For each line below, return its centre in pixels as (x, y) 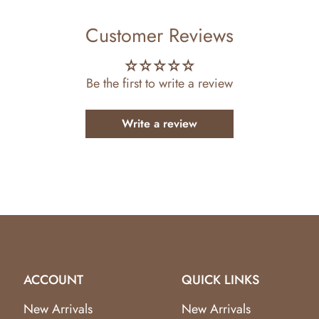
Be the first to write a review (159, 83)
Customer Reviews (159, 35)
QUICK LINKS (221, 279)
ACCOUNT (54, 279)
